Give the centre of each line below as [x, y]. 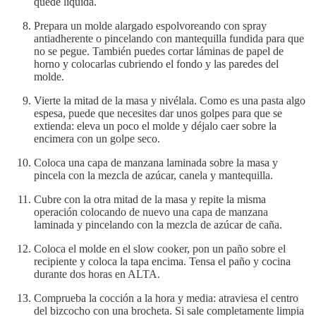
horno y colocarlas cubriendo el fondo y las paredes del [156, 64]
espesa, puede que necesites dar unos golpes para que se [158, 114]
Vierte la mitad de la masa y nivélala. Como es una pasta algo [170, 101]
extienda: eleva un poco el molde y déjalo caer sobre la [155, 126]
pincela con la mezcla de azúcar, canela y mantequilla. [153, 176]
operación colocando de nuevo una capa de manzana [151, 212]
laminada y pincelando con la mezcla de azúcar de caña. [158, 225]
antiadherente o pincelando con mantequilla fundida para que [169, 39]
